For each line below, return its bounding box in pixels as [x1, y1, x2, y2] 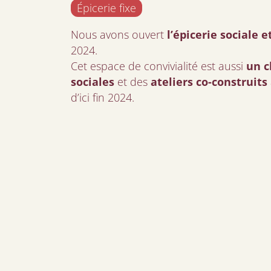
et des [114, 74, 151, 89]
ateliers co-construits [151, 74, 267, 89]
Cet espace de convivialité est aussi [71, 59, 246, 73]
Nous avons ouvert [71, 27, 167, 42]
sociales [71, 74, 114, 89]
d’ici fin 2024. [71, 90, 134, 105]
